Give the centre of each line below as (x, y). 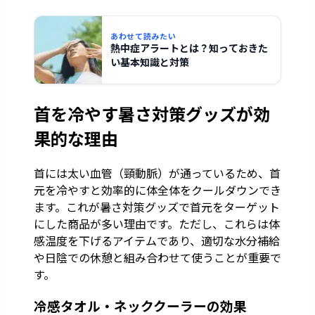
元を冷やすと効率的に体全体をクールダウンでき (157, 190)
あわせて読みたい (143, 36)
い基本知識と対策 (150, 62)
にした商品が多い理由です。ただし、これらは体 (157, 224)
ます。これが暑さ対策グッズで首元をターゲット (157, 207)
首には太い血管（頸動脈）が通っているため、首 (157, 173)
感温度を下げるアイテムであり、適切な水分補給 (157, 241)
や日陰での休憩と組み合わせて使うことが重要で (157, 258)
